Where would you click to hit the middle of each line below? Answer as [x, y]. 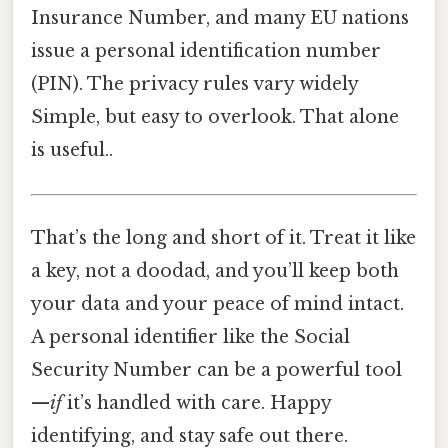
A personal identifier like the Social [190, 336]
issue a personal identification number [206, 51]
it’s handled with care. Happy [196, 402]
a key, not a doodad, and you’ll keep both [215, 270]
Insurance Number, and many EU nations [220, 18]
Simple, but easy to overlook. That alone [215, 117]
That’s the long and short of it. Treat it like [223, 237]
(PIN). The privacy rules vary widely [194, 84]
